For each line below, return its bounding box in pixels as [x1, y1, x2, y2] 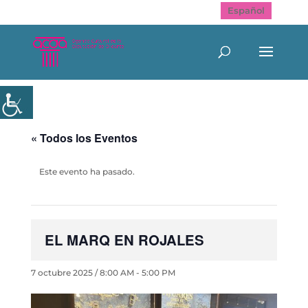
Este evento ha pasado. [38, 166, 135, 177]
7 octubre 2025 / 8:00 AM [30, 267, 134, 278]
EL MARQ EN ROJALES [44, 230, 204, 250]
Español [228, 4, 265, 16]
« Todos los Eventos [30, 130, 137, 146]
